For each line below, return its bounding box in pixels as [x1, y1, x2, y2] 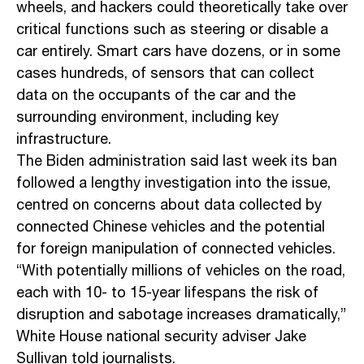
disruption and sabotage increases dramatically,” [16, 304, 346, 327]
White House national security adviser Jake [16, 326, 306, 349]
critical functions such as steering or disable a [16, 19, 328, 42]
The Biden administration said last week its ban [16, 150, 337, 174]
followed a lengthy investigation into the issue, [16, 172, 331, 196]
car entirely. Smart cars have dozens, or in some [16, 41, 340, 64]
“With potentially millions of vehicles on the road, [16, 260, 345, 284]
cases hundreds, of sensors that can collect [16, 63, 314, 86]
